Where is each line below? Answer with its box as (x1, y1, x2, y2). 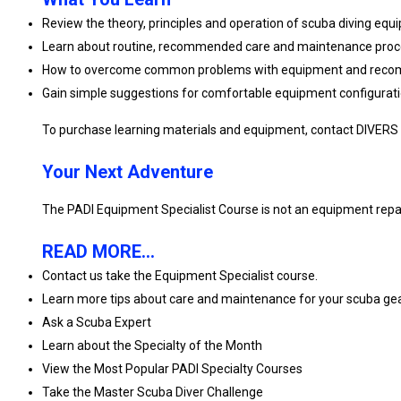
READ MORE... (42, 241, 155, 262)
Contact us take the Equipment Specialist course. (42, 269, 318, 283)
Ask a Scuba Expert (42, 315, 151, 329)
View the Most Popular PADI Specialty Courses (42, 362, 303, 376)
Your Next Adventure (42, 161, 213, 183)
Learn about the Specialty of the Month (42, 338, 262, 353)
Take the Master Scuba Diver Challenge (42, 385, 263, 399)
